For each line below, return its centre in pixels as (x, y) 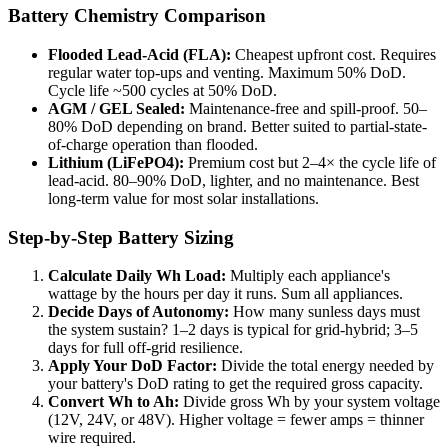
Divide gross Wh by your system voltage (309, 402)
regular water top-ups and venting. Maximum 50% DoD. (227, 72)
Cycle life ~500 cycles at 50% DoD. (162, 90)
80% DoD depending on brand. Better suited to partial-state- (237, 126)
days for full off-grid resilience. (145, 348)
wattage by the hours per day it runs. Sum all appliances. (225, 294)
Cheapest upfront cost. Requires (333, 54)
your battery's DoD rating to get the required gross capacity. (235, 384)
